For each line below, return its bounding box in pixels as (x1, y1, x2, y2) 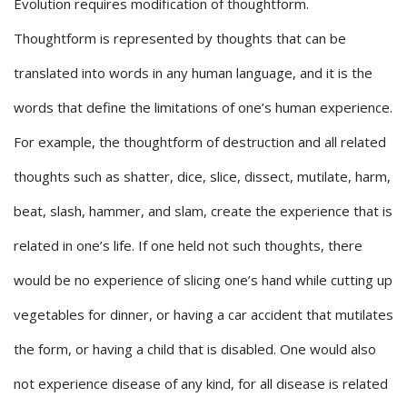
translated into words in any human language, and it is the (14, 64, 372, 83)
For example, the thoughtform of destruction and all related (14, 133, 386, 152)
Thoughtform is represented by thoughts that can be (14, 29, 346, 48)
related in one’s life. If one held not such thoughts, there (14, 236, 362, 255)
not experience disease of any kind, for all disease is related (14, 374, 388, 393)
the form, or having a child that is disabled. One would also (14, 340, 376, 359)
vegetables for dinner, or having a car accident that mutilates (14, 305, 393, 324)
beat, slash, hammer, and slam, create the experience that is (14, 202, 392, 221)
